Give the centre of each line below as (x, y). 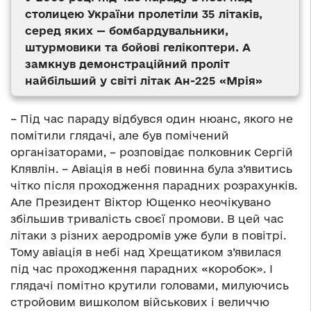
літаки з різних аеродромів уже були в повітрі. (148, 235)
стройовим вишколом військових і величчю (140, 302)
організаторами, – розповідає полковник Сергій (152, 152)
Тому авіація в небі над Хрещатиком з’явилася (148, 252)
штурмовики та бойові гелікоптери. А (138, 47)
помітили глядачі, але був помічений (120, 135)
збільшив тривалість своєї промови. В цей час (147, 218)
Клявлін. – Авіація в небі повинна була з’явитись (151, 168)
